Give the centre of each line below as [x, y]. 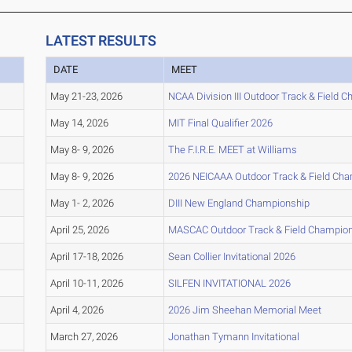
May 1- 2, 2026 [82, 203]
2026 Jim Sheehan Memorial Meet [244, 310]
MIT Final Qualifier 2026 [220, 123]
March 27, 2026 [84, 337]
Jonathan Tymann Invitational [233, 337]
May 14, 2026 [79, 123]
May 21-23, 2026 [86, 97]
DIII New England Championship [238, 203]
